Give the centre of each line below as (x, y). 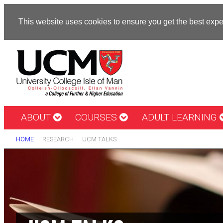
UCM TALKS (99, 139)
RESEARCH (58, 139)
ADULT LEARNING (181, 117)
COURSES (98, 117)
